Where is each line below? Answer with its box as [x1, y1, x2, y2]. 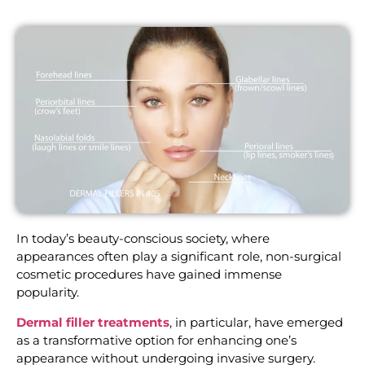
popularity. [16, 284, 82, 301]
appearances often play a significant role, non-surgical [16, 248, 341, 265]
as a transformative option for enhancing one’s [16, 332, 297, 348]
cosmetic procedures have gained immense [16, 266, 282, 283]
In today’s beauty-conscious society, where [16, 231, 270, 247]
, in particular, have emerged [169, 314, 343, 330]
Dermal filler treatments [16, 314, 169, 330]
